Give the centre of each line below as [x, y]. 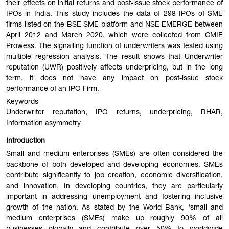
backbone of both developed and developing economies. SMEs [114, 165]
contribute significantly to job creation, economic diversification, [114, 176]
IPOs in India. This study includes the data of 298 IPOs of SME [114, 14]
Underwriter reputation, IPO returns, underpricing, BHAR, [114, 113]
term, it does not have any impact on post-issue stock [114, 78]
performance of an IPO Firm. [53, 89]
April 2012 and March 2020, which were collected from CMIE [114, 36]
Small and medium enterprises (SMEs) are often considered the [114, 154]
